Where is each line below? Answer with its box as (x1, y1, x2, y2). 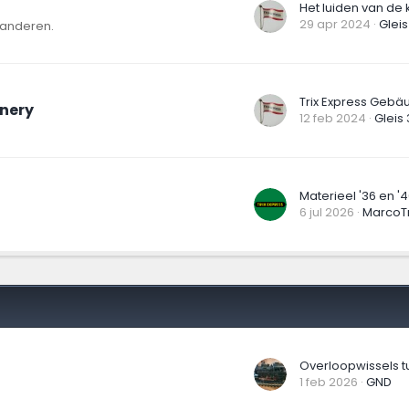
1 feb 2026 (299, 373, 358, 391)
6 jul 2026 (299, 204, 354, 221)
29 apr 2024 (299, 16, 371, 33)
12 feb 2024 (299, 110, 366, 127)
